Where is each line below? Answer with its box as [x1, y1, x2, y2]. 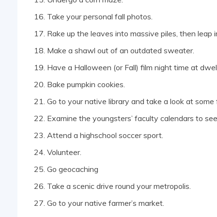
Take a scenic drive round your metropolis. [47, 181, 191, 191]
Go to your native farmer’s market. [47, 198, 164, 208]
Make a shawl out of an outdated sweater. [47, 46, 194, 56]
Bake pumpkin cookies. [47, 79, 125, 90]
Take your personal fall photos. [47, 12, 153, 22]
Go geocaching [47, 164, 98, 174]
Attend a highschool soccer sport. [47, 130, 163, 140]
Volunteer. [47, 147, 81, 157]
